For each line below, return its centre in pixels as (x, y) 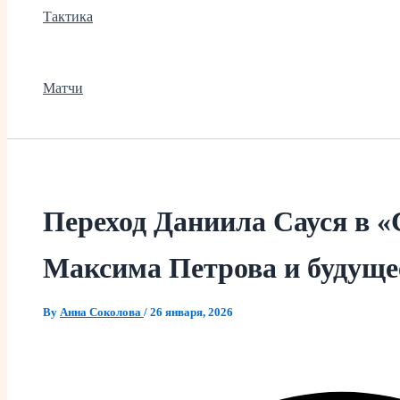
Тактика (68, 16)
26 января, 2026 (192, 312)
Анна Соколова (102, 312)
